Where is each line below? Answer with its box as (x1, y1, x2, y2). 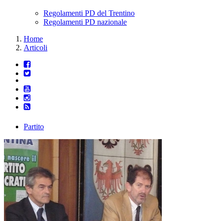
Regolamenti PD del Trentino (43, 9, 135, 18)
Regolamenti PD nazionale (43, 18, 127, 27)
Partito (24, 122, 44, 131)
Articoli (24, 43, 47, 52)
